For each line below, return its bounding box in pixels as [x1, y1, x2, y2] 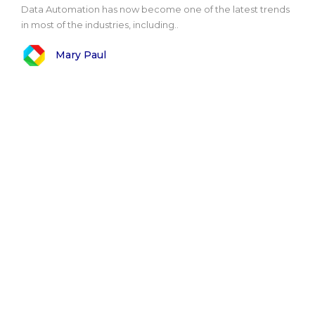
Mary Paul [56, 49, 106, 62]
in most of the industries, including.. [21, 18, 179, 30]
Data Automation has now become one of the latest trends [21, 3, 290, 15]
